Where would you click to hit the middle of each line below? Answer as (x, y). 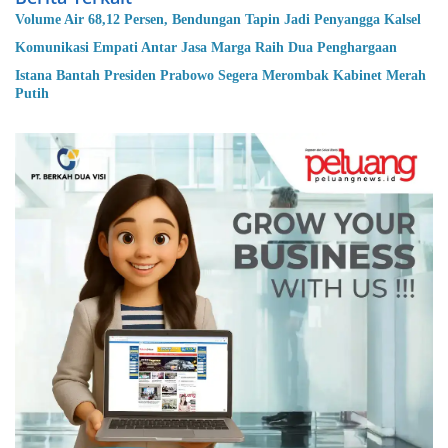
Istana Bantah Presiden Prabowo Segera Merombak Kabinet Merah (220, 76)
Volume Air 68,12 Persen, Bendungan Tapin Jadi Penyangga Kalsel (218, 20)
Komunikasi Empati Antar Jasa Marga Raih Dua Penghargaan (206, 48)
